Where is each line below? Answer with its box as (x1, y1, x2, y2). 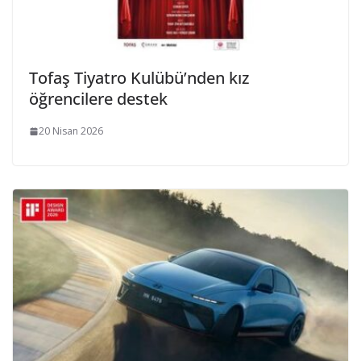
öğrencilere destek (29, 88, 168, 110)
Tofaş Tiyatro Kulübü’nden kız (29, 67, 249, 89)
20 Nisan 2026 (39, 124, 103, 139)
